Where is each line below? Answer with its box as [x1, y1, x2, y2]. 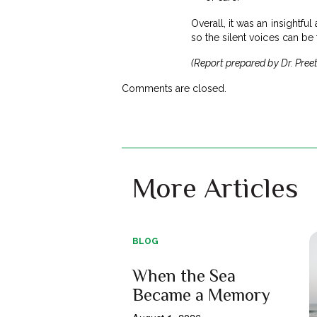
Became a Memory [132, 284, 270, 305]
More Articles [132, 171, 298, 204]
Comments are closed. [122, 82, 227, 94]
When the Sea [132, 265, 236, 286]
